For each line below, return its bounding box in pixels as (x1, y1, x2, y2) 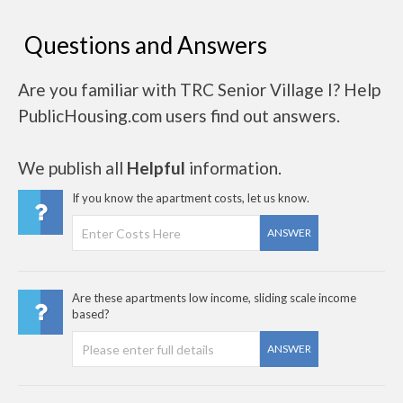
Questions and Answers (24, 31, 267, 59)
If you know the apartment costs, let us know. (72, 191, 309, 205)
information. (185, 157, 282, 178)
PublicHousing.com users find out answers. (18, 105, 340, 126)
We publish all (18, 157, 127, 178)
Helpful (127, 157, 185, 178)
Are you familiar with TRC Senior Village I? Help (18, 79, 381, 100)
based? (72, 307, 110, 321)
